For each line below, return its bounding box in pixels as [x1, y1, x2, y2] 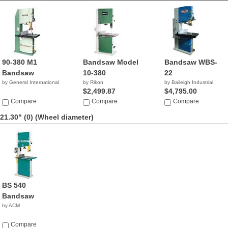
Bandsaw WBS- [164, 58, 217, 66]
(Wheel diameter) [35, 113, 94, 121]
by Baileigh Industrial [164, 79, 213, 85]
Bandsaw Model [83, 58, 139, 66]
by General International [2, 79, 59, 85]
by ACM [2, 203, 20, 208]
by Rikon [83, 79, 104, 85]
